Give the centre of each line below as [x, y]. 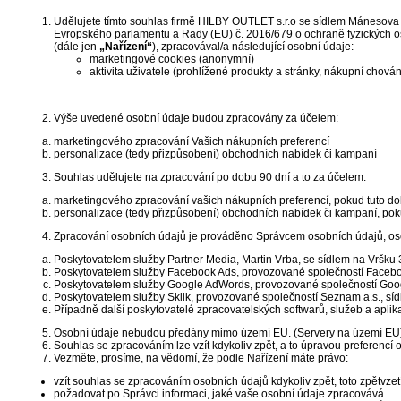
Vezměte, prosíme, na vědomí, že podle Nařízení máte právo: [201, 358]
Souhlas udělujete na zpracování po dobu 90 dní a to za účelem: [210, 177]
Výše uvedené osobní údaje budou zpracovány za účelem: [196, 118]
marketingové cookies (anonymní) [172, 59]
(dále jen [77, 47]
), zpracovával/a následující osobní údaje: [253, 47]
